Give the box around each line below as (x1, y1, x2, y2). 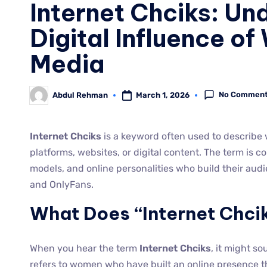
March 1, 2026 (135, 90, 190, 100)
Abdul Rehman (52, 91, 108, 100)
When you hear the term (30, 242, 139, 254)
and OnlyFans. (30, 178, 94, 190)
